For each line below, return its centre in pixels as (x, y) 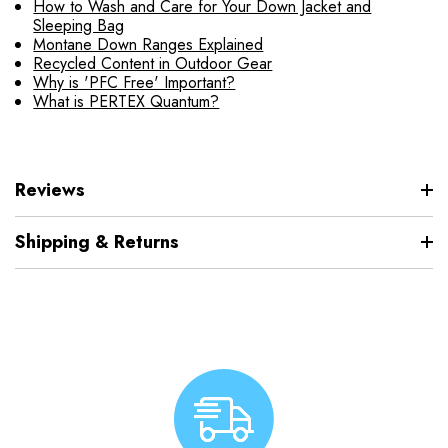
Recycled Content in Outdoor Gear (153, 63)
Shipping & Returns (97, 241)
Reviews (50, 189)
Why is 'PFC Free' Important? (134, 82)
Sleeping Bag (79, 25)
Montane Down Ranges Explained (148, 44)
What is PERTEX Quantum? (126, 101)
